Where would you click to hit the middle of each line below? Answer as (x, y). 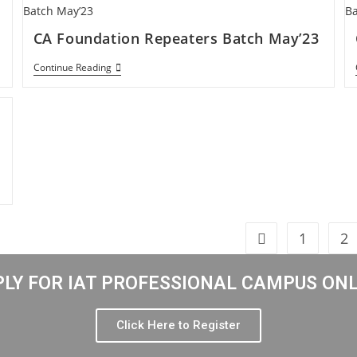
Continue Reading (72, 67)
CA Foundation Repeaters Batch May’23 (176, 38)
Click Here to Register (178, 325)
